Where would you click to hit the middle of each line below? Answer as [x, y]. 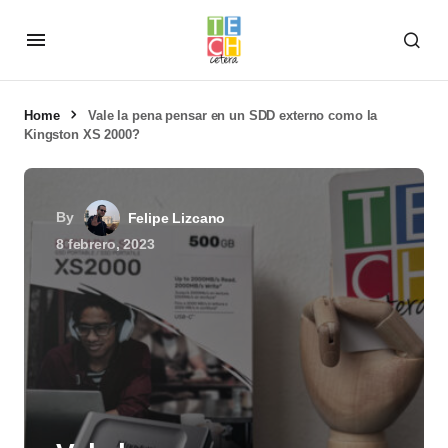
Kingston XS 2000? [82, 134]
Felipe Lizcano [176, 218]
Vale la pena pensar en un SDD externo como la [233, 115]
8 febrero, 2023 [105, 244]
